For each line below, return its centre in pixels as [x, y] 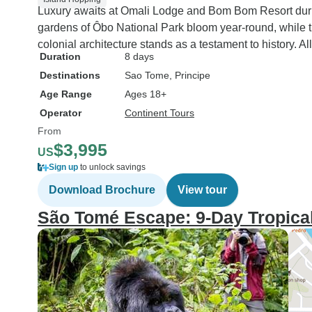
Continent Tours [159, 113]
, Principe [190, 75]
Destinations [70, 75]
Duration [60, 56]
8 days [139, 56]
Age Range [66, 94]
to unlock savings [112, 167]
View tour [202, 190]
